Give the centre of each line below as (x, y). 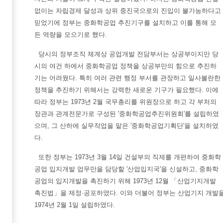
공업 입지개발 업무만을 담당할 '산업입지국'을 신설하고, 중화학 (126, 169)
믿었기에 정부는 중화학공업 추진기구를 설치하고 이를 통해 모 (125, 23)
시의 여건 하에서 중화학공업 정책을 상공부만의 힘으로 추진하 (125, 66)
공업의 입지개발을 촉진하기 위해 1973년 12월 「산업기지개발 (125, 181)
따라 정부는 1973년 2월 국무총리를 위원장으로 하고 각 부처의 (125, 102)
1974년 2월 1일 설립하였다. (75, 205)
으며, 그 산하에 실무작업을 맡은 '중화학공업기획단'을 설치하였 (126, 126)
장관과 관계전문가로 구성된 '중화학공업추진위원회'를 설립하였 (127, 114)
